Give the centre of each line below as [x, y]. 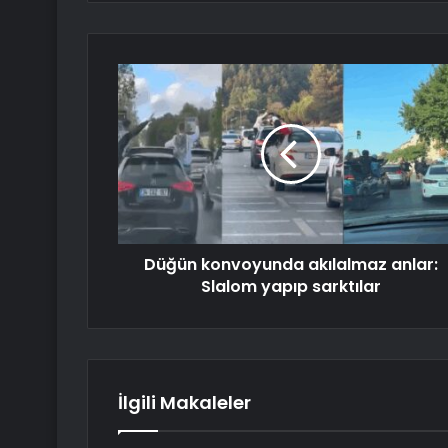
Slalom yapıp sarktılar [290, 287]
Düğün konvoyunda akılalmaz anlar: [290, 265]
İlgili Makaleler [184, 403]
